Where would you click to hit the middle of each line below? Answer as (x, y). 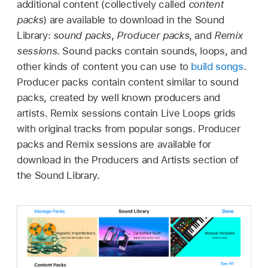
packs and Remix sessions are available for (114, 144)
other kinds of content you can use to (104, 66)
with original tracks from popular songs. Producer (129, 128)
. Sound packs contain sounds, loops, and (152, 51)
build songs (217, 66)
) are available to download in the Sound (134, 19)
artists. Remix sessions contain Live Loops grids (126, 113)
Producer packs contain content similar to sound (128, 82)
